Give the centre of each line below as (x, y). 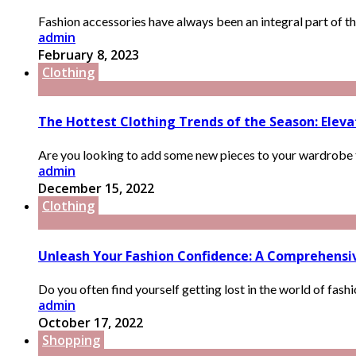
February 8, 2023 (89, 54)
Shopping (71, 340)
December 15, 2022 (96, 189)
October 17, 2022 (91, 322)
